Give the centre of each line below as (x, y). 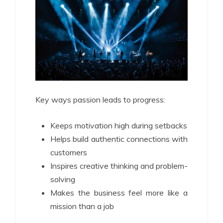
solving (63, 179)
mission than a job (82, 206)
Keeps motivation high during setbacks (119, 125)
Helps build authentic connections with (119, 139)
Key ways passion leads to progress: (100, 99)
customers (69, 152)
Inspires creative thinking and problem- (119, 166)
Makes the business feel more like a (119, 192)
